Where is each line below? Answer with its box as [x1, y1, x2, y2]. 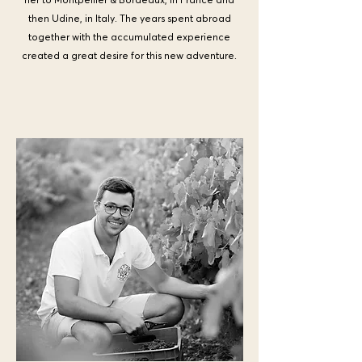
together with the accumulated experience [28, 31, 230, 43]
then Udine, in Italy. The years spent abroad [27, 12, 231, 24]
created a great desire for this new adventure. [22, 49, 237, 61]
